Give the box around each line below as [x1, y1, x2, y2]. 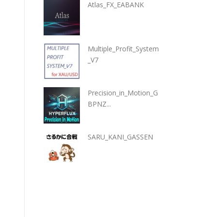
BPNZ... [88, 99, 111, 109]
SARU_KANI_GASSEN [88, 132, 153, 142]
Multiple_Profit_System [88, 44, 159, 54]
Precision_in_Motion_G [88, 88, 158, 98]
